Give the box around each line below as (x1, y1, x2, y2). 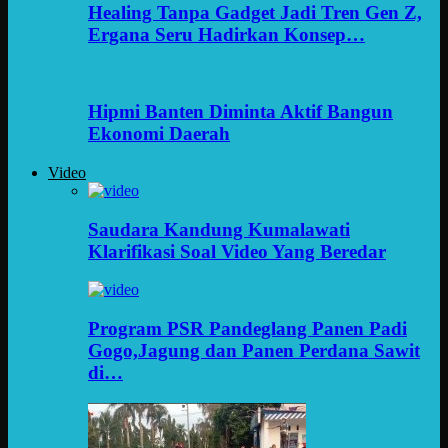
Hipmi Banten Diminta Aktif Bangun (88, 101, 393, 123)
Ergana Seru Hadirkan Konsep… (88, 23, 365, 45)
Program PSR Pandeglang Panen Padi (88, 318, 407, 340)
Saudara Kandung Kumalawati (88, 218, 350, 240)
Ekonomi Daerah (88, 123, 230, 145)
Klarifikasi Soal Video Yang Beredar (88, 240, 386, 262)
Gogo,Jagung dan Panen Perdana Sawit (88, 340, 420, 362)
